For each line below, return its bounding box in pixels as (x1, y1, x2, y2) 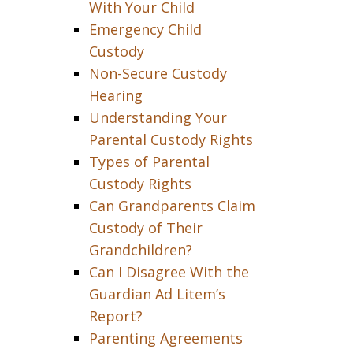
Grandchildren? (88, 240, 192, 259)
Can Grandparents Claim (88, 196, 255, 215)
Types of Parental (88, 152, 210, 171)
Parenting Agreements (88, 329, 243, 347)
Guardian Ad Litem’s (88, 284, 225, 303)
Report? (88, 307, 143, 325)
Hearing (88, 86, 143, 105)
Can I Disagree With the (88, 262, 249, 281)
